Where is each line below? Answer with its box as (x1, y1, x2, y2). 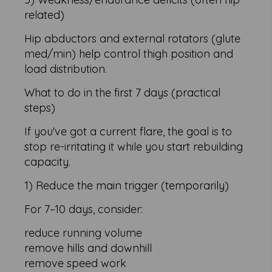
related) (24, 8, 65, 22)
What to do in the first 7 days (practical (24, 86, 221, 100)
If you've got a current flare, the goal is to (24, 124, 233, 139)
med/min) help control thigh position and (24, 47, 234, 61)
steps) (24, 101, 56, 115)
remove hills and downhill (24, 241, 152, 256)
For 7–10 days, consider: (24, 202, 143, 217)
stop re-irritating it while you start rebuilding (24, 140, 243, 154)
